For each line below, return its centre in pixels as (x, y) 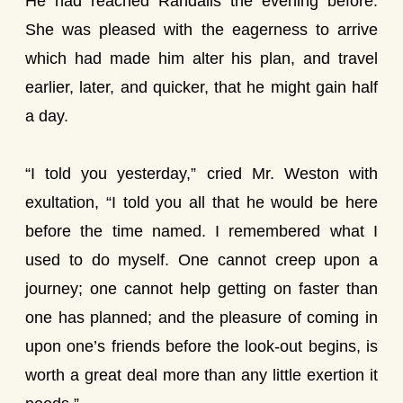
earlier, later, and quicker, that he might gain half (201, 87)
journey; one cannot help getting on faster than (201, 289)
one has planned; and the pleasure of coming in (201, 318)
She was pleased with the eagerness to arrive (201, 30)
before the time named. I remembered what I (201, 231)
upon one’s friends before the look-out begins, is (201, 346)
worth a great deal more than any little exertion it (201, 375)
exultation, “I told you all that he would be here (201, 202)
